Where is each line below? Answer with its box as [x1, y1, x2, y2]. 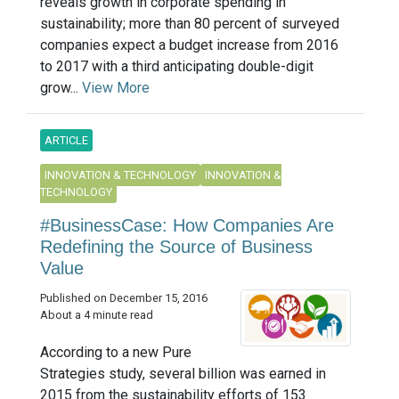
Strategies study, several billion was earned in [40, 364, 326, 382]
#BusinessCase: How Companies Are [40, 216, 334, 236]
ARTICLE [45, 134, 88, 148]
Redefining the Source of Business [40, 237, 313, 257]
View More [82, 79, 150, 97]
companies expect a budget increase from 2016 [40, 37, 338, 54]
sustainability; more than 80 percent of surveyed [40, 15, 339, 33]
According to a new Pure [40, 343, 191, 361]
